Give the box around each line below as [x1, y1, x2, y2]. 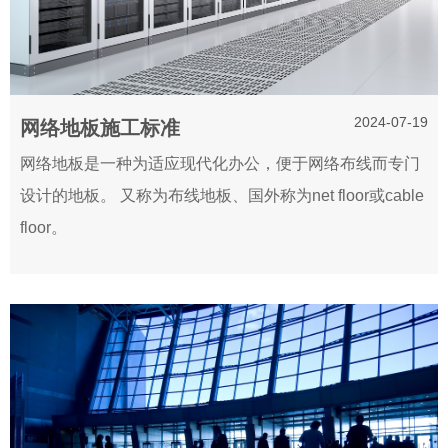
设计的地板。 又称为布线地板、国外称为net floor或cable [20, 186, 424, 204]
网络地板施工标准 [20, 116, 180, 139]
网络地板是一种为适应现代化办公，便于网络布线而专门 [20, 154, 420, 172]
